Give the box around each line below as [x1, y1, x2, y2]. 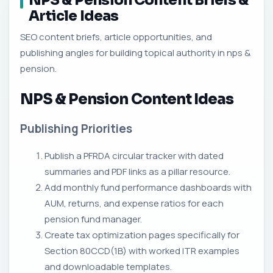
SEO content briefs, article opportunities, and [20, 30, 212, 43]
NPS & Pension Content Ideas [20, 90, 234, 108]
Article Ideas [29, 7, 119, 25]
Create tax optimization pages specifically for [44, 228, 239, 241]
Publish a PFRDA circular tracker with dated [44, 149, 224, 162]
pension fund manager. [44, 212, 142, 225]
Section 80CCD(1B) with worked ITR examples [44, 244, 239, 257]
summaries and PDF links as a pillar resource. [44, 165, 230, 178]
